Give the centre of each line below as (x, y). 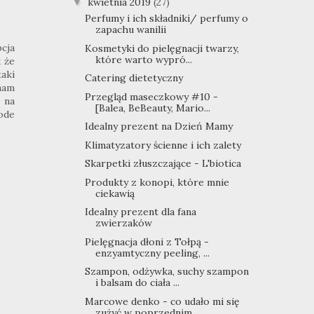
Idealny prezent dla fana (140, 212)
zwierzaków (123, 223)
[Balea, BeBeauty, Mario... (152, 108)
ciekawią (115, 193)
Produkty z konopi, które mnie (157, 182)
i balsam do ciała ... (137, 283)
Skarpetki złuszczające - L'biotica (163, 164)
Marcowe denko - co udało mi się (162, 301)
